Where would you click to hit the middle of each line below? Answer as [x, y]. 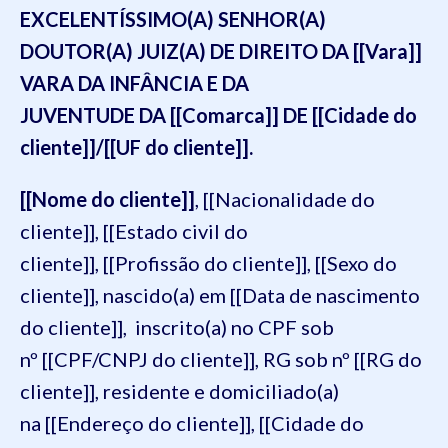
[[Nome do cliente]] [107, 198]
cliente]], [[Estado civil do [134, 230]
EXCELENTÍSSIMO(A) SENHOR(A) [173, 18]
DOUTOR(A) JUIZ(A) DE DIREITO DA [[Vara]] [221, 50]
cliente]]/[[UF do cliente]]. [136, 146]
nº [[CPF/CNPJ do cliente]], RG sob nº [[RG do [221, 358]
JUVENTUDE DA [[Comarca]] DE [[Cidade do [218, 114]
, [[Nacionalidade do [285, 198]
